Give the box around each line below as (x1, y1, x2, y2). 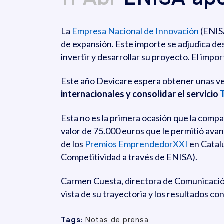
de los (61, 138, 85, 149)
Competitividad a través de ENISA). (61, 151, 197, 162)
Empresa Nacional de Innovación (72, 25, 199, 36)
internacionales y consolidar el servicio (61, 88, 220, 99)
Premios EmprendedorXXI (85, 138, 188, 149)
